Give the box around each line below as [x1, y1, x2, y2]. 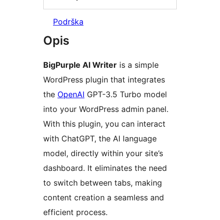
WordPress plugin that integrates [43, 75, 165, 85]
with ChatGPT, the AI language [43, 134, 157, 144]
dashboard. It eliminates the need [43, 163, 167, 173]
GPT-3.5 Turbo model [84, 89, 167, 100]
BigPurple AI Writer [43, 60, 117, 70]
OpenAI [57, 89, 84, 100]
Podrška [53, 17, 83, 27]
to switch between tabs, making [43, 178, 162, 188]
